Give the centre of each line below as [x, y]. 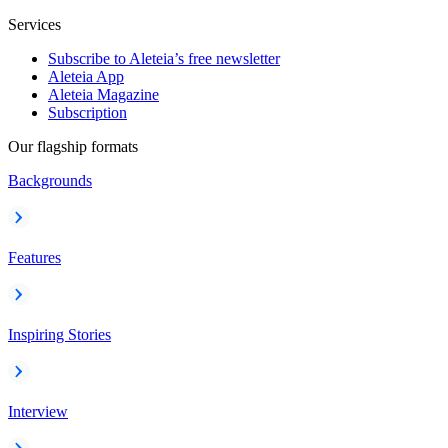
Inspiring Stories [59, 334]
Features [34, 257]
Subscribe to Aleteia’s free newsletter [164, 58]
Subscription [87, 112]
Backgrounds [50, 180]
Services [34, 24]
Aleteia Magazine [103, 94]
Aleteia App [86, 76]
